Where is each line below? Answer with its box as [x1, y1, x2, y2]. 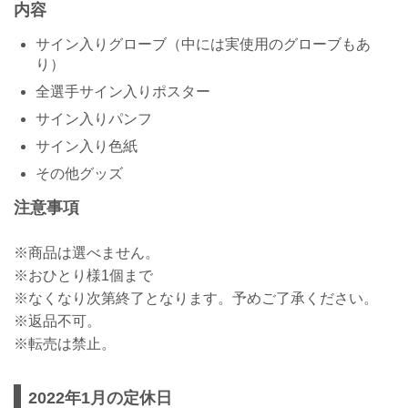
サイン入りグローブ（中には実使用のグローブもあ [36, 36, 371, 53]
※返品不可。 [14, 312, 101, 329]
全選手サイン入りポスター [36, 84, 210, 100]
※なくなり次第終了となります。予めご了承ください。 [14, 290, 378, 306]
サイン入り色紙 [36, 138, 138, 155]
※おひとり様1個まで [14, 267, 153, 283]
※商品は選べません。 [14, 244, 159, 260]
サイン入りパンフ [36, 111, 152, 127]
